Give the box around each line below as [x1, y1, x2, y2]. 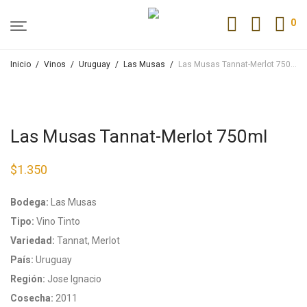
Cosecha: [10, 293, 53, 304]
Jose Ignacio [45, 273, 101, 284]
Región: [10, 273, 45, 284]
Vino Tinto [34, 216, 80, 227]
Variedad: [10, 235, 55, 246]
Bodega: [10, 197, 49, 208]
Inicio [10, 60, 31, 69]
